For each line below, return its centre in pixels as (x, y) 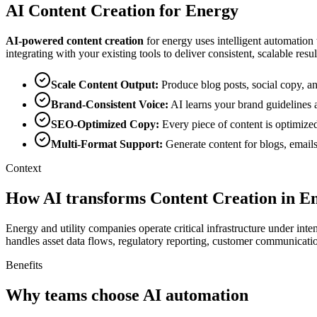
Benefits (24, 265)
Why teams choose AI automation (127, 295)
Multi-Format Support (105, 144)
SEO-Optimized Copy (103, 125)
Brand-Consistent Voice (108, 105)
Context (23, 168)
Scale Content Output (103, 85)
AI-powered (36, 41)
